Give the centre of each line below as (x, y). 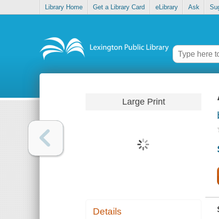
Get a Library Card (119, 7)
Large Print (143, 101)
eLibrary (166, 7)
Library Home (64, 7)
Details (108, 212)
